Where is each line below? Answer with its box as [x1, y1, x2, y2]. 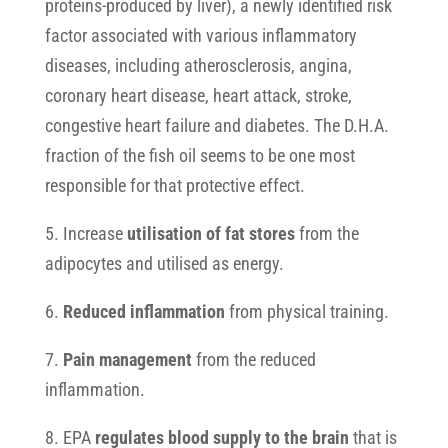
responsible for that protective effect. [44, 175, 305, 196]
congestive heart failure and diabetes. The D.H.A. [44, 115, 389, 136]
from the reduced [191, 349, 316, 370]
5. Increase [44, 223, 127, 244]
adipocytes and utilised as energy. [44, 253, 284, 274]
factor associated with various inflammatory [44, 25, 357, 46]
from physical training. [224, 301, 389, 322]
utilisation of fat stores [126, 223, 295, 244]
